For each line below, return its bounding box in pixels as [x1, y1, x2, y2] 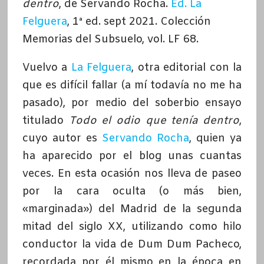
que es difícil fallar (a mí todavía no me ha [22, 78, 242, 93]
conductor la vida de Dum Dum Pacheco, [22, 237, 242, 252]
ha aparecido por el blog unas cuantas [22, 148, 242, 163]
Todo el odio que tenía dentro [68, 113, 240, 128]
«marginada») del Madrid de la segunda [22, 202, 242, 216]
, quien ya [189, 131, 242, 146]
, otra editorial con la [131, 60, 242, 75]
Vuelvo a [22, 60, 71, 75]
